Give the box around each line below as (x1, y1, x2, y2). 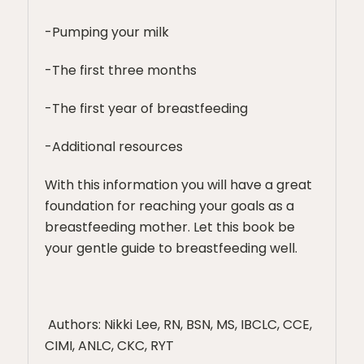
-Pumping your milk (45, 23, 169, 42)
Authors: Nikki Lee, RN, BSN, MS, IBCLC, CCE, (45, 315, 312, 335)
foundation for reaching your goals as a (45, 197, 294, 216)
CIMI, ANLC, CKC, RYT (45, 336, 174, 356)
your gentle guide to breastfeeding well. (45, 239, 297, 258)
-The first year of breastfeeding (45, 99, 248, 119)
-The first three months (45, 61, 197, 80)
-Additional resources (45, 137, 183, 157)
